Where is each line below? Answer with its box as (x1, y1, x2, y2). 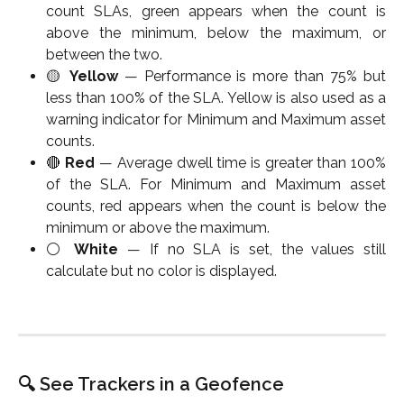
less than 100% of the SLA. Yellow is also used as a (46, 89, 386, 107)
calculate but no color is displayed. (46, 262, 277, 280)
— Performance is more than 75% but (117, 68, 387, 86)
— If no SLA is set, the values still (118, 241, 387, 259)
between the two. (46, 46, 162, 64)
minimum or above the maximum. (46, 219, 270, 237)
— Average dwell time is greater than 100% (95, 154, 387, 172)
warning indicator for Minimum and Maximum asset (46, 111, 386, 129)
